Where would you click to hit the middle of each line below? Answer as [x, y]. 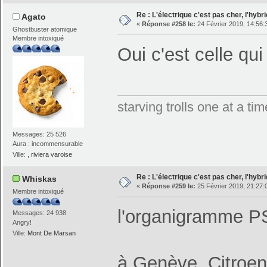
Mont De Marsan [52, 233]
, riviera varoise [50, 155]
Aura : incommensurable [48, 144]
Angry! [22, 223]
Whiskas [39, 179]
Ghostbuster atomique [45, 29]
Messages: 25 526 [40, 134]
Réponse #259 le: [168, 186]
